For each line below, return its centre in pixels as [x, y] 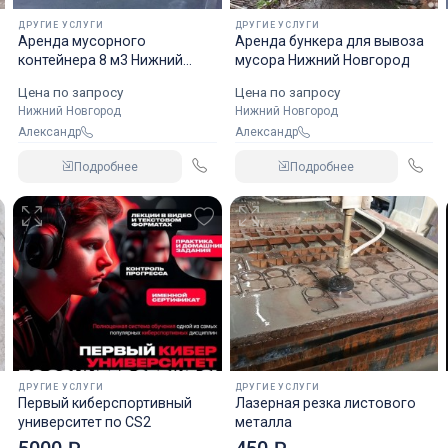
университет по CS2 [85, 422]
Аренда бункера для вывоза [329, 41]
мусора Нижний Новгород [322, 60]
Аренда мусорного [82, 41]
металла [263, 422]
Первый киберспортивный [105, 403]
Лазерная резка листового [325, 403]
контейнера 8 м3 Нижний [101, 60]
